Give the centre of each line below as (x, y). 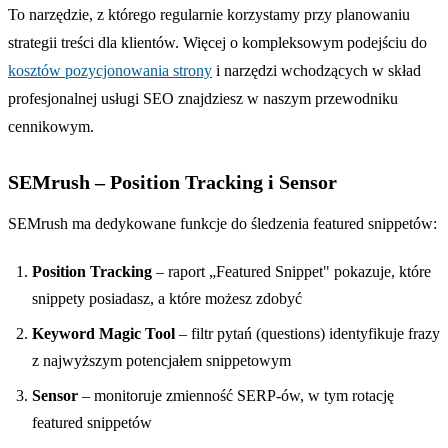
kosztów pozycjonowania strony (110, 70)
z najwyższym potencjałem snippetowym (161, 360)
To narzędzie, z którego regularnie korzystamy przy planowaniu (209, 14)
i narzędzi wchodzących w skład (316, 70)
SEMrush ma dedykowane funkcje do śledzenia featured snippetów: (222, 223)
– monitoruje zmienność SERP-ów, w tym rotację (236, 395)
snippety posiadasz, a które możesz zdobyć (167, 298)
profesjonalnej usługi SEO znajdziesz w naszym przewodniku (203, 98)
